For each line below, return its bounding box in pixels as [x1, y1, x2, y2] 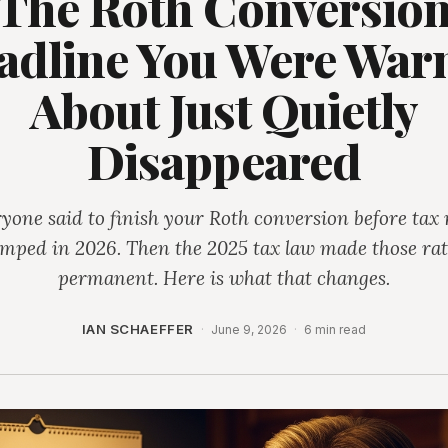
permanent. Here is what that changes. [58, 265, 390, 290]
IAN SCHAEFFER [81, 321, 194, 338]
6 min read [304, 322, 367, 338]
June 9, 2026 [210, 322, 287, 338]
